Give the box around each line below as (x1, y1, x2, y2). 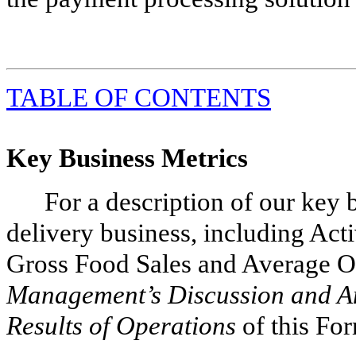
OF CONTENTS (95, 83, 271, 112)
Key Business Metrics (6, 143, 248, 172)
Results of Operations (6, 311, 236, 340)
